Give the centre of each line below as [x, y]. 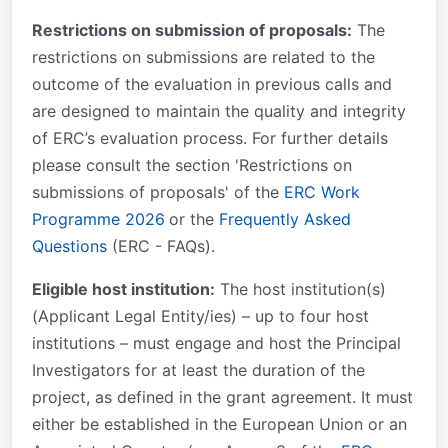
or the [194, 218]
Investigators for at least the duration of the [198, 369]
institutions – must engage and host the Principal [216, 342]
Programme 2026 [98, 218]
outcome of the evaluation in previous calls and [212, 83]
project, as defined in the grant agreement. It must [222, 396]
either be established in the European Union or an [219, 423]
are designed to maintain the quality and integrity [219, 110]
